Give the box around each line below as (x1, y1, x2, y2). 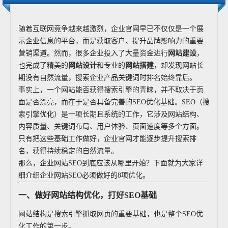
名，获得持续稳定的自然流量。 (18, 147, 118, 155)
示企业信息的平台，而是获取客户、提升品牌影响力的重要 (18, 37, 204, 45)
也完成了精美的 (18, 62, 68, 69)
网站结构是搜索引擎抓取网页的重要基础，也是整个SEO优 (18, 210, 203, 218)
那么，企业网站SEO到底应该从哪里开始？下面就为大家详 (18, 159, 203, 167)
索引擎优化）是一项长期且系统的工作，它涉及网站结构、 (18, 110, 204, 118)
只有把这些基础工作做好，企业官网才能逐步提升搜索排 (18, 135, 196, 142)
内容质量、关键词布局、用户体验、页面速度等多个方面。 (18, 123, 204, 130)
